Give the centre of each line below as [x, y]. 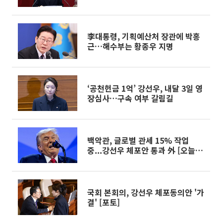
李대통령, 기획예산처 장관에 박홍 [144, 36]
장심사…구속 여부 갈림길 [130, 98]
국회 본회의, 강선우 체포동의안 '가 [146, 192]
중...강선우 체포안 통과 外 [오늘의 [145, 150]
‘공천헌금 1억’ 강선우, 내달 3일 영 [145, 88]
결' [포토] [104, 202]
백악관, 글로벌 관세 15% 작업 [138, 140]
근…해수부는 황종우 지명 [130, 46]
